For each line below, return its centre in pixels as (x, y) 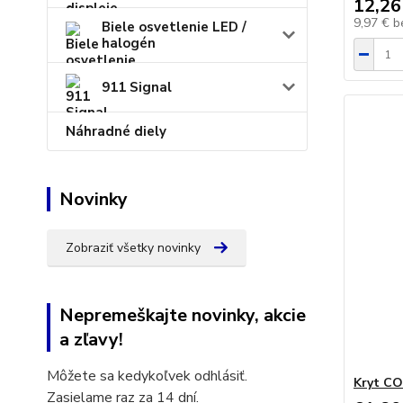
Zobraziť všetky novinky (133, 248)
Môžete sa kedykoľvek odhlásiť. (147, 376)
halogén (129, 43)
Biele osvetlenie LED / (174, 27)
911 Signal (137, 87)
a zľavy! (91, 340)
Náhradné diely (116, 131)
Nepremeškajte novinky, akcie (183, 315)
